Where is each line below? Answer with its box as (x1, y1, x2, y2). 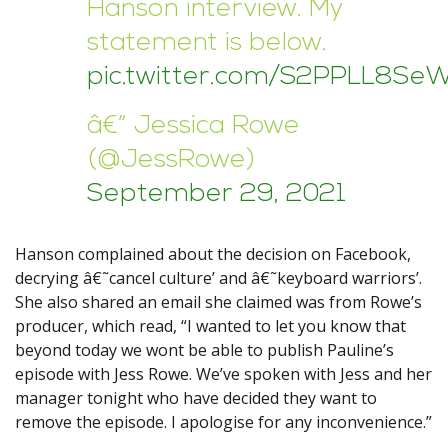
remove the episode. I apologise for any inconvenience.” (15, 411, 432, 434)
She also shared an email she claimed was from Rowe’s (15, 291, 422, 314)
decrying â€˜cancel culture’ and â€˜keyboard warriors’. (15, 267, 422, 290)
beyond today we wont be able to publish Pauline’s (15, 339, 394, 362)
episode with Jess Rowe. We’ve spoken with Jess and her (15, 363, 432, 386)
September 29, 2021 (87, 181, 346, 209)
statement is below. (87, 30, 327, 58)
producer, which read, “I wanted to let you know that (15, 315, 406, 338)
